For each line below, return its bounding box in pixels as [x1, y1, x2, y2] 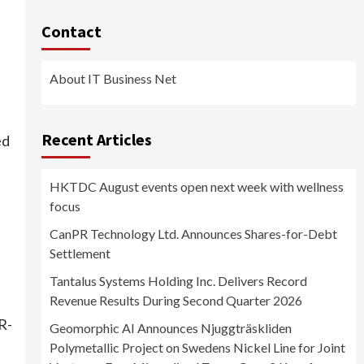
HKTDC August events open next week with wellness [49, 179, 344, 195]
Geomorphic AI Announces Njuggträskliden [49, 320, 292, 336]
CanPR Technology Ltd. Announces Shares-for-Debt [49, 226, 337, 242]
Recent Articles [41, 129, 152, 150]
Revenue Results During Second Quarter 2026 [49, 292, 302, 309]
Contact [41, 21, 102, 42]
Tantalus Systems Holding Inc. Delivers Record [49, 273, 307, 289]
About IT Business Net [49, 71, 176, 87]
